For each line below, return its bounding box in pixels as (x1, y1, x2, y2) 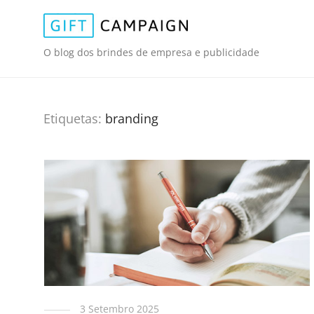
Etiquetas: (43, 110, 105, 128)
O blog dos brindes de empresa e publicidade (43, 46, 259, 59)
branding (105, 110, 158, 128)
